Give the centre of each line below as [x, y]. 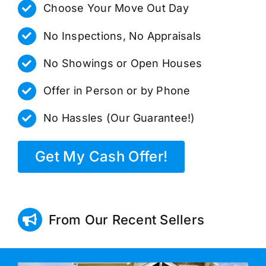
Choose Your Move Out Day [116, 8]
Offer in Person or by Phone [117, 91]
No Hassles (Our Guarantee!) [119, 118]
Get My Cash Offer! [101, 156]
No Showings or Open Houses [123, 63]
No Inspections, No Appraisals [123, 36]
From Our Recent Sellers [126, 219]
